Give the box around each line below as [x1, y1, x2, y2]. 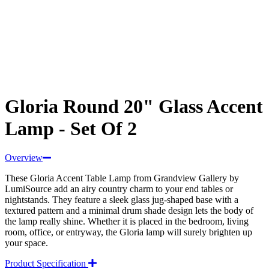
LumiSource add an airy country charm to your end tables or [5, 184, 233, 195]
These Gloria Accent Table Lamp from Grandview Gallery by [5, 173, 239, 184]
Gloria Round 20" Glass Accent [5, 95, 263, 117]
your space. [5, 238, 48, 249]
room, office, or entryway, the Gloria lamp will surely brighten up [5, 227, 252, 238]
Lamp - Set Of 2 [5, 117, 137, 139]
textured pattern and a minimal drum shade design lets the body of [5, 205, 253, 216]
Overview [5, 153, 43, 163]
